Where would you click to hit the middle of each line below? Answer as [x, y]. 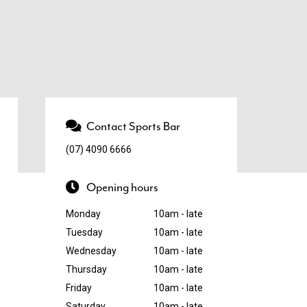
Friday [79, 288]
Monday [83, 214]
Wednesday [91, 251]
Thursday [86, 269]
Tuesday [84, 232]
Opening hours [122, 187]
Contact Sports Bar [133, 126]
